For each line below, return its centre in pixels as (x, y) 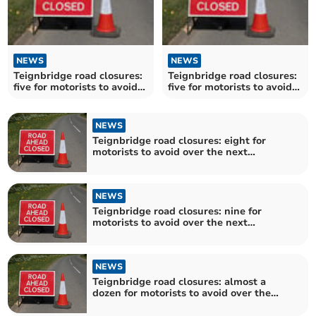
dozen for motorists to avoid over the (182, 293)
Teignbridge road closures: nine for (177, 211)
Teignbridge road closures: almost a (180, 282)
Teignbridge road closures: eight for (180, 140)
